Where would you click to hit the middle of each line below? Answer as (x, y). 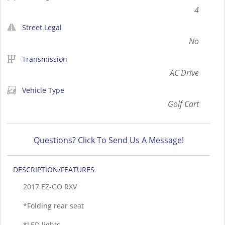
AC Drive (184, 73)
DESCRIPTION (36, 170)
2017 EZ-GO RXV (50, 187)
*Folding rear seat (53, 205)
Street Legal (42, 28)
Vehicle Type (43, 90)
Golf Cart (183, 104)
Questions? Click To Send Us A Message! (108, 140)
